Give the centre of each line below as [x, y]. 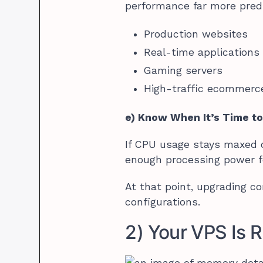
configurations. [163, 202]
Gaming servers [183, 70]
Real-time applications [202, 52]
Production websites [196, 34]
